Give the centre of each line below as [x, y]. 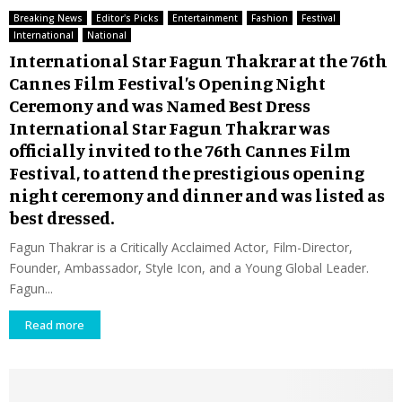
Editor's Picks [127, 17]
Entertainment [205, 17]
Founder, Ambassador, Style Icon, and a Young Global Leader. [189, 267]
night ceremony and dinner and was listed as [197, 195]
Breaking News [48, 17]
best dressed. [61, 217]
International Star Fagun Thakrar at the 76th [198, 60]
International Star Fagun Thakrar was [170, 127]
